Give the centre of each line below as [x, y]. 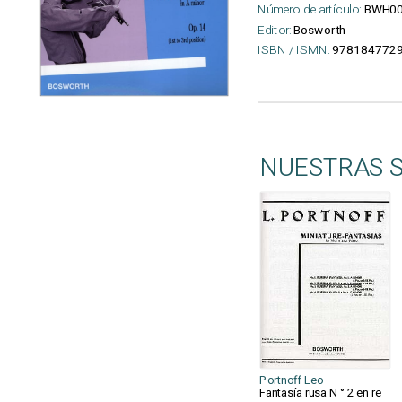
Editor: [274, 30]
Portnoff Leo [292, 380]
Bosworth [320, 30]
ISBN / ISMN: [294, 50]
